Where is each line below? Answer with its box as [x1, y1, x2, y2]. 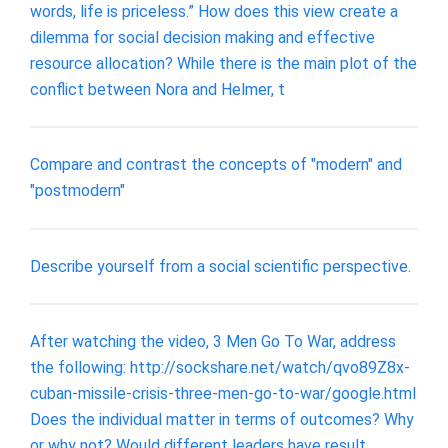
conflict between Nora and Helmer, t [30, 79, 285, 99]
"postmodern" [30, 181, 125, 201]
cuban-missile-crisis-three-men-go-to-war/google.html [30, 384, 416, 404]
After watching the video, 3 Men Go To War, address [30, 332, 396, 352]
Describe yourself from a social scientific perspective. [30, 256, 411, 276]
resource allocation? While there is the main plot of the [30, 53, 417, 73]
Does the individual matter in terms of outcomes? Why [30, 410, 414, 430]
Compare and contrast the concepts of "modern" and [30, 155, 402, 175]
